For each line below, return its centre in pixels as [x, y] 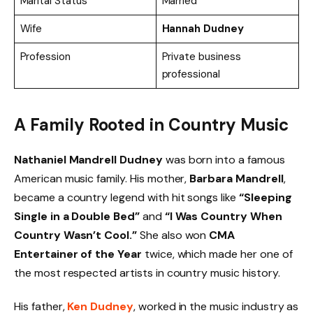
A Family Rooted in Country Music [151, 125]
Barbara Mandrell [236, 179]
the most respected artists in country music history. [147, 273]
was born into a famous [224, 160]
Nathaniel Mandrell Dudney [88, 160]
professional [191, 74]
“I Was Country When [223, 217]
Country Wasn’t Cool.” [75, 235]
